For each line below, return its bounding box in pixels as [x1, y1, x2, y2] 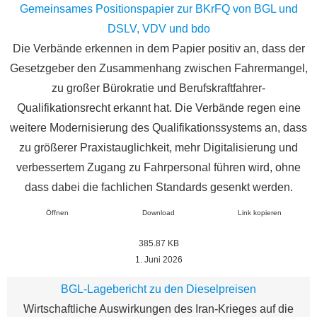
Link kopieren [237, 209, 282, 217]
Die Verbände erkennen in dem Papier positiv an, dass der [12, 42, 305, 54]
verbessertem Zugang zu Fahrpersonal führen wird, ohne [16, 161, 301, 173]
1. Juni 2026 [134, 255, 183, 264]
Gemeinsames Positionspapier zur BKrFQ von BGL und [19, 2, 298, 15]
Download [142, 209, 175, 217]
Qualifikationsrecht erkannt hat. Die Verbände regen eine [16, 101, 301, 114]
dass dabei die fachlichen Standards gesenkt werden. [24, 180, 293, 193]
